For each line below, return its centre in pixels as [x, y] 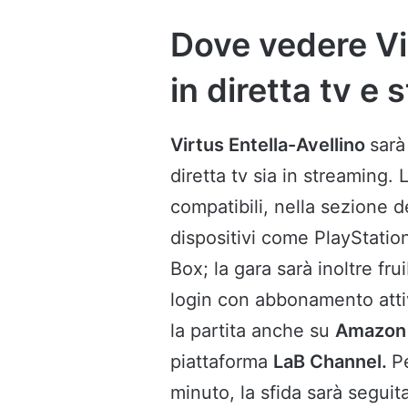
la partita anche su [253, 331]
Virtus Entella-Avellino [270, 145]
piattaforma [222, 362]
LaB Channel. [332, 362]
